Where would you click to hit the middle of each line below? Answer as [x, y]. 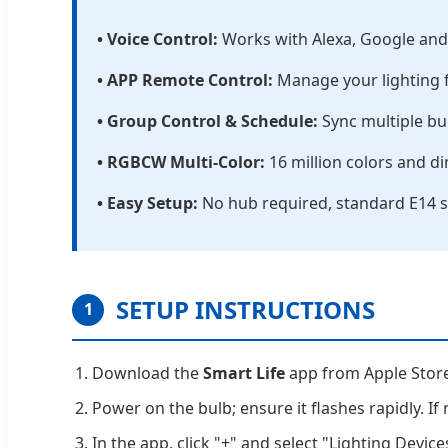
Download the [147, 372]
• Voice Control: [157, 38]
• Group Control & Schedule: [207, 120]
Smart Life [244, 372]
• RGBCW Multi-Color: [181, 161]
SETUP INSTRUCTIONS [245, 309]
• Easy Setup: [147, 202]
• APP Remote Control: [185, 79]
